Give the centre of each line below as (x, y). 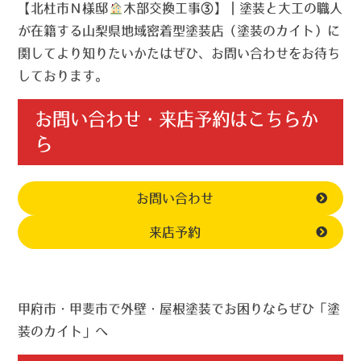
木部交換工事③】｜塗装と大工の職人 (232, 8)
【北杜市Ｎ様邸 (63, 8)
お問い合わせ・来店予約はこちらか (176, 120)
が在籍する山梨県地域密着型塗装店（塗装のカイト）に (179, 31)
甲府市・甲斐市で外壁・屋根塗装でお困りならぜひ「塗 (179, 309)
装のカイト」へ (63, 332)
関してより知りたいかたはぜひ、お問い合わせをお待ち (179, 54)
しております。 (63, 76)
